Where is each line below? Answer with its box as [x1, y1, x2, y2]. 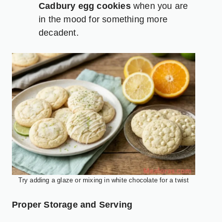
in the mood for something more [39, 14, 167, 24]
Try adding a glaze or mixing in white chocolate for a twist [18, 176, 189, 184]
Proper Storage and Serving [12, 199, 133, 210]
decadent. [39, 27, 79, 38]
